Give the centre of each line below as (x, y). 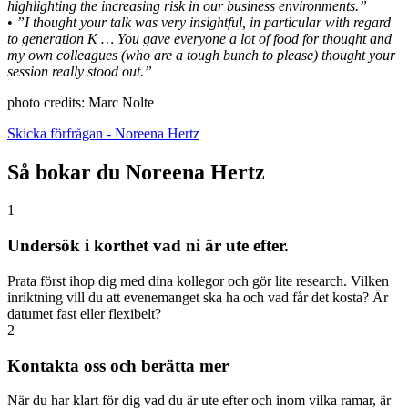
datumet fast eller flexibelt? (84, 313)
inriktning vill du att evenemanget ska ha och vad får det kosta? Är (198, 297)
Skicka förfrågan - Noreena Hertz (103, 133)
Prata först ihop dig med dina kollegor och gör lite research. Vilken (198, 280)
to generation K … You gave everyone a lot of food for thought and (199, 38)
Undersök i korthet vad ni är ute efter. (148, 246)
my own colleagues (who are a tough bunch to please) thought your (201, 55)
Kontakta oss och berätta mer (118, 365)
